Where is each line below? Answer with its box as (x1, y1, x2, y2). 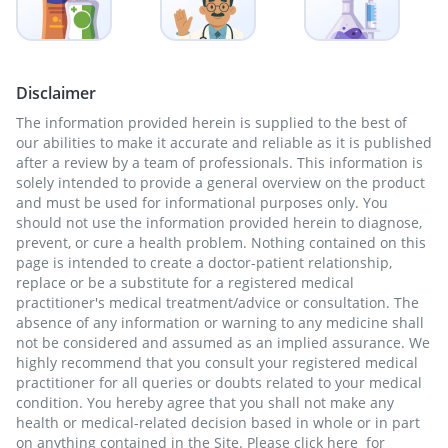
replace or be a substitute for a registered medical (16, 273, 354, 292)
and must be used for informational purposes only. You (16, 193, 388, 212)
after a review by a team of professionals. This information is (16, 153, 423, 172)
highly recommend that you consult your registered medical (16, 353, 418, 372)
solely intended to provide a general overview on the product (16, 173, 425, 192)
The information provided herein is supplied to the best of (16, 113, 407, 132)
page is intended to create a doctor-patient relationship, (16, 253, 392, 272)
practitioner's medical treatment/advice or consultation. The (16, 293, 419, 312)
